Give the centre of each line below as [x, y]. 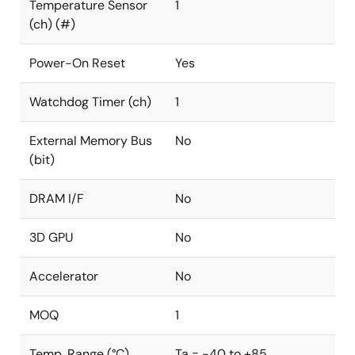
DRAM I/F [57, 198]
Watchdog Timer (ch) [90, 102]
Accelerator [64, 276]
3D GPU [52, 237]
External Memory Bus [91, 141]
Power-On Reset [77, 63]
